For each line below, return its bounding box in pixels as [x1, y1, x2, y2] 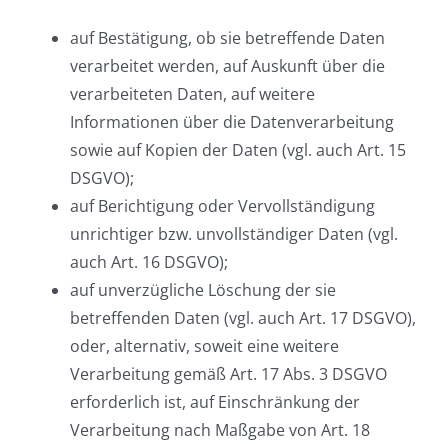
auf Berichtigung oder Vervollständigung [70, 195, 375, 217]
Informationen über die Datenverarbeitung [70, 111, 394, 133]
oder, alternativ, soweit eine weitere [70, 335, 339, 357]
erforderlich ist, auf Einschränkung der [70, 391, 360, 413]
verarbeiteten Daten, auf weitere [70, 83, 315, 105]
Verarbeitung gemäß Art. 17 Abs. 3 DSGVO [70, 363, 387, 385]
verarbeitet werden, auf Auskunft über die [70, 55, 385, 77]
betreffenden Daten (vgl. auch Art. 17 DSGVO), [70, 307, 416, 329]
